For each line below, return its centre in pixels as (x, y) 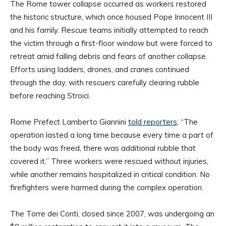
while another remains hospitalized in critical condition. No (110, 174)
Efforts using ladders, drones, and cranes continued (100, 69)
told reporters (153, 122)
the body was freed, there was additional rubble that (103, 148)
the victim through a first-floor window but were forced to (111, 43)
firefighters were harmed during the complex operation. (107, 187)
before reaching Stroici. (50, 95)
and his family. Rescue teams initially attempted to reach (109, 30)
